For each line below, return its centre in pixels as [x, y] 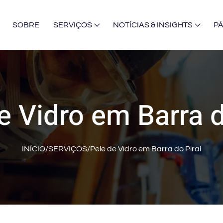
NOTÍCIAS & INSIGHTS [153, 25]
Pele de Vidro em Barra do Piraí [146, 149]
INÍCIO [34, 149]
